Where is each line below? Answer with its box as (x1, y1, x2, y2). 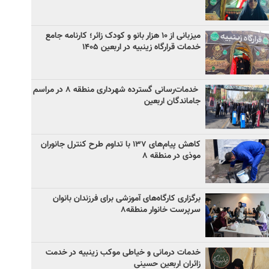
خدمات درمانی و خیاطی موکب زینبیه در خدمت (46, 246, 201, 260)
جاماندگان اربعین (144, 95, 201, 109)
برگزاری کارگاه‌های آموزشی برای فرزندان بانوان (53, 192, 201, 205)
